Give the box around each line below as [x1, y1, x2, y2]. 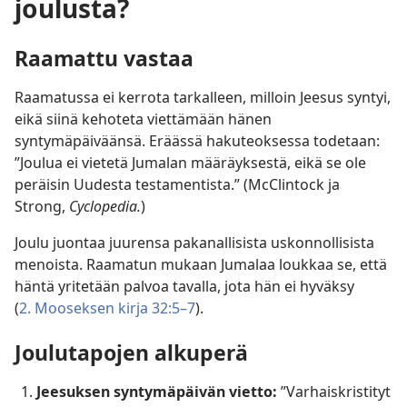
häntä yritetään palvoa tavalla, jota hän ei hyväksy [15, 276, 354, 297]
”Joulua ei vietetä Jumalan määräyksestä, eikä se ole [15, 153, 366, 174]
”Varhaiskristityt [277, 382, 391, 402]
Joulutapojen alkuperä [15, 338, 248, 368]
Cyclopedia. [69, 196, 141, 217]
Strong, [15, 196, 69, 217]
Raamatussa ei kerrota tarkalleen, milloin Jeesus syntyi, [15, 87, 391, 108]
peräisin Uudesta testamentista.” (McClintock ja [15, 174, 340, 195]
